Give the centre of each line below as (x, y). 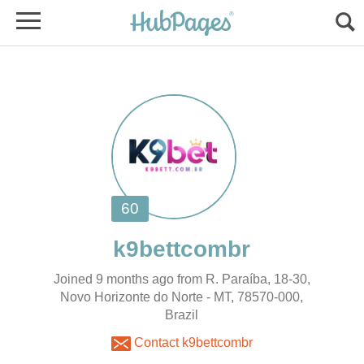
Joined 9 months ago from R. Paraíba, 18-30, (182, 279)
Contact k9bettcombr (191, 343)
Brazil (182, 315)
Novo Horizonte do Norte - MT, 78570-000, (182, 297)
